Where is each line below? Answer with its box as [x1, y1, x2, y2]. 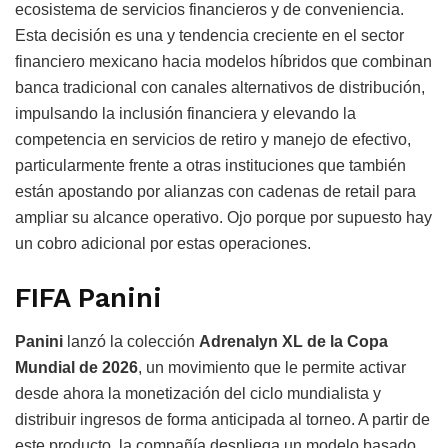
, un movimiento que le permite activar [138, 359, 406, 377]
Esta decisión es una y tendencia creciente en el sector [15, 27, 404, 45]
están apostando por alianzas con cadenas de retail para [15, 183, 416, 201]
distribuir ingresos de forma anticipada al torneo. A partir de [15, 411, 430, 429]
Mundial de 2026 [15, 359, 138, 377]
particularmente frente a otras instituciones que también [15, 157, 406, 175]
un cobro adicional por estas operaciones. [15, 235, 311, 253]
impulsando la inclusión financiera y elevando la [15, 105, 356, 123]
